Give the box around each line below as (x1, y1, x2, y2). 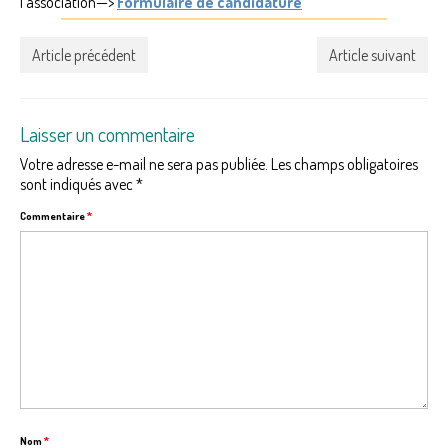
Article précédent (32, 44, 136, 65)
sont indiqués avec (20, 173, 136, 194)
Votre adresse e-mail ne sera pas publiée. (20, 153, 268, 174)
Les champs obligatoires (271, 153, 418, 174)
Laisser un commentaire (20, 120, 195, 147)
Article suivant (329, 44, 416, 65)
